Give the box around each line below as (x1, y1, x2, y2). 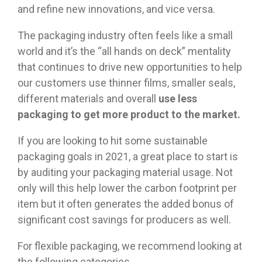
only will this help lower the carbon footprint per (18, 182, 237, 195)
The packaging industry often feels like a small (18, 29, 233, 42)
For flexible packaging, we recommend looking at (18, 240, 242, 253)
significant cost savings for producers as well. (18, 213, 231, 226)
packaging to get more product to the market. (18, 108, 240, 121)
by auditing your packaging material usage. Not (18, 166, 233, 179)
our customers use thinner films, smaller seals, (18, 77, 235, 89)
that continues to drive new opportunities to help (18, 61, 242, 74)
